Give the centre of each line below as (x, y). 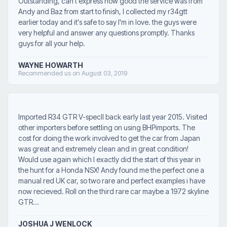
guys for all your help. (52, 44)
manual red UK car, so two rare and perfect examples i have (112, 180)
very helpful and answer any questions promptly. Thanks (106, 33)
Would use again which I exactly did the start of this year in (109, 159)
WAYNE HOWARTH (51, 65)
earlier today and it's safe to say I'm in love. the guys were (107, 22)
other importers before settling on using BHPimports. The (107, 127)
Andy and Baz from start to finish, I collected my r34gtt (103, 12)
